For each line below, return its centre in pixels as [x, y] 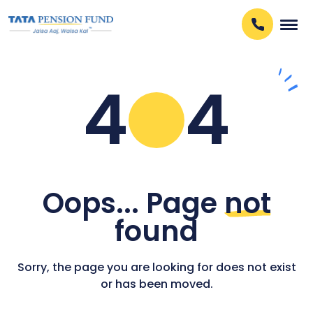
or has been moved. [156, 284]
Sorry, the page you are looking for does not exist [156, 267]
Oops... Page [133, 203]
